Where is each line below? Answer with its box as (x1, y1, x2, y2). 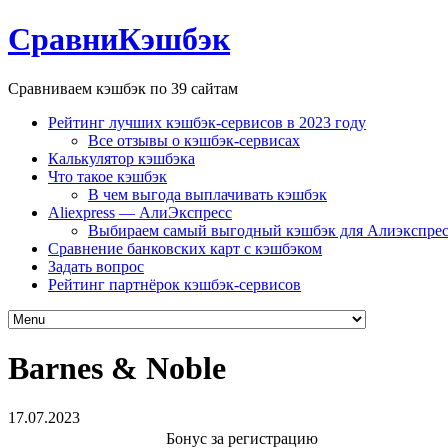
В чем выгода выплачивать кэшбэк (88, 185, 327, 203)
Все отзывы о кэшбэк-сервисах (88, 131, 300, 149)
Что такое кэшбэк (48, 167, 167, 185)
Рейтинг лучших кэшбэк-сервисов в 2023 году (48, 113, 366, 131)
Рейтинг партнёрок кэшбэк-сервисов (48, 275, 301, 293)
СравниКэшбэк (8, 21, 230, 58)
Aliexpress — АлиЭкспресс (48, 203, 232, 221)
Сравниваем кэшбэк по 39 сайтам (8, 79, 238, 97)
